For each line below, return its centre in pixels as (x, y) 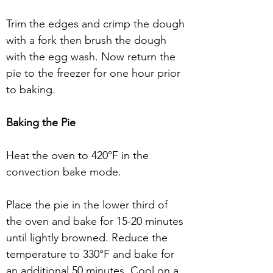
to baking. (31, 90)
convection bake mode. (65, 172)
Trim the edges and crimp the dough (97, 24)
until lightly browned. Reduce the (88, 238)
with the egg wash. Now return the (92, 57)
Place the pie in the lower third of (88, 205)
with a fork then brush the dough (88, 40)
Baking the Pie (41, 122)
